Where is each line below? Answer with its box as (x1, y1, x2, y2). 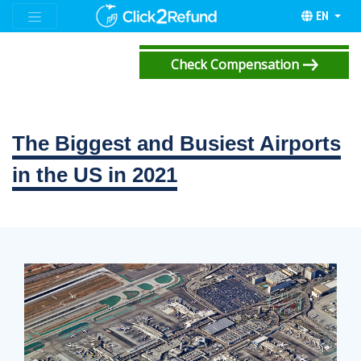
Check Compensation (170, 55, 299, 73)
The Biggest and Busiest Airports (12, 131, 341, 156)
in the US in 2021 (12, 162, 177, 187)
